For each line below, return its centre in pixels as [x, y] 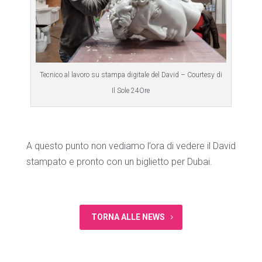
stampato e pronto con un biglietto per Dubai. [119, 162]
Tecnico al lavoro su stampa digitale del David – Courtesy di [131, 75]
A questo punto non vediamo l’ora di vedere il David [131, 146]
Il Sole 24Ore [131, 91]
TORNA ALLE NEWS [128, 217]
